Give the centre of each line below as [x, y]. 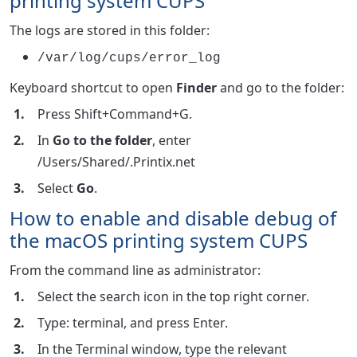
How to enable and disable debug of [173, 218]
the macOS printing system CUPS [159, 240]
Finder [196, 88]
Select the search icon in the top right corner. [173, 296]
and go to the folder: [280, 88]
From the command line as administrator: [135, 270]
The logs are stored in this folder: [110, 30]
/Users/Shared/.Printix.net [116, 162]
